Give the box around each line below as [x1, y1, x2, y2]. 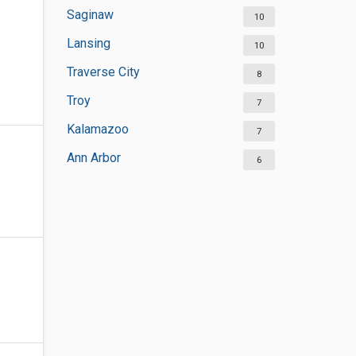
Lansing [66, 36, 110, 51]
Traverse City [66, 64, 140, 79]
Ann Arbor [66, 150, 121, 165]
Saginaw [66, 7, 114, 22]
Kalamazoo [66, 122, 129, 137]
